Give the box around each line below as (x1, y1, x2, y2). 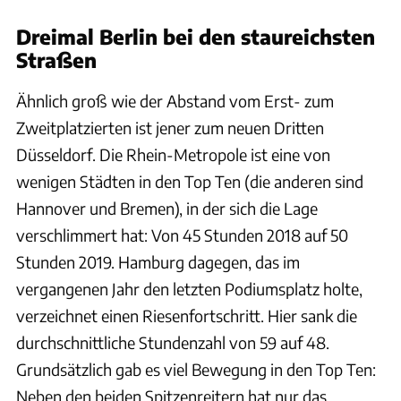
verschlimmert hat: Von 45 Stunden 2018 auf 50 (16, 224, 348, 245)
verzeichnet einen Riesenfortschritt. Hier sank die (16, 304, 357, 326)
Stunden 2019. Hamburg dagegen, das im (16, 251, 300, 272)
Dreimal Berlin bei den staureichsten (16, 23, 375, 49)
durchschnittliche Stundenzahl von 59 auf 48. (16, 331, 329, 353)
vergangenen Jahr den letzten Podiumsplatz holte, (16, 277, 363, 299)
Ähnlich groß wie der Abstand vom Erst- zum (16, 90, 334, 111)
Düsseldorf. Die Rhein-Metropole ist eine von (16, 143, 330, 165)
